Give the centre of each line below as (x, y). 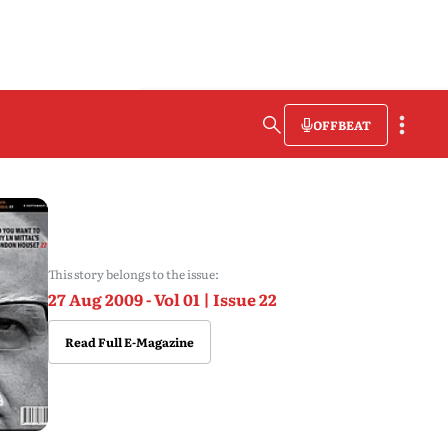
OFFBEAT (342, 124)
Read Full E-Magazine (129, 342)
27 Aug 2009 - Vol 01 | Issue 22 (162, 299)
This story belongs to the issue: (133, 274)
